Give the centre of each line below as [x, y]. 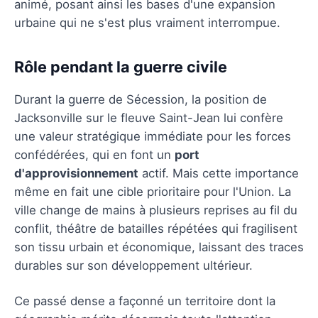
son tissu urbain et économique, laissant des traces [159, 247]
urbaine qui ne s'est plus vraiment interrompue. [147, 22]
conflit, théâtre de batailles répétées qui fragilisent [156, 228]
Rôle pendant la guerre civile [121, 66]
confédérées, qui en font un [94, 154]
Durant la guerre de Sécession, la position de [141, 99]
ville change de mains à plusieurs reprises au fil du [156, 210]
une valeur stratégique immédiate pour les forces [153, 136]
